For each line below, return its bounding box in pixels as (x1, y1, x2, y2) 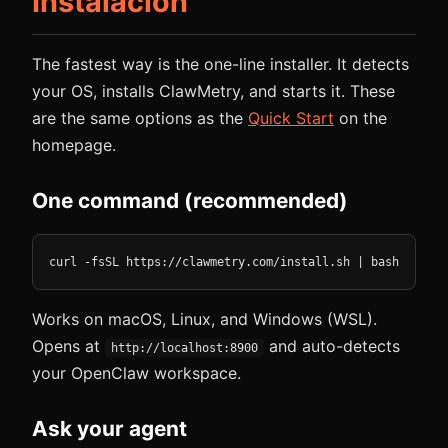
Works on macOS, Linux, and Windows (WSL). (32, 309, 377, 329)
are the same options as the (32, 108, 248, 128)
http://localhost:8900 (110, 341, 258, 355)
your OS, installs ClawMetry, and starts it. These (32, 81, 395, 101)
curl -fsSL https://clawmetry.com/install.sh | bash (49, 255, 399, 269)
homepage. (32, 135, 116, 155)
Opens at (32, 336, 105, 356)
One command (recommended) (32, 188, 348, 213)
